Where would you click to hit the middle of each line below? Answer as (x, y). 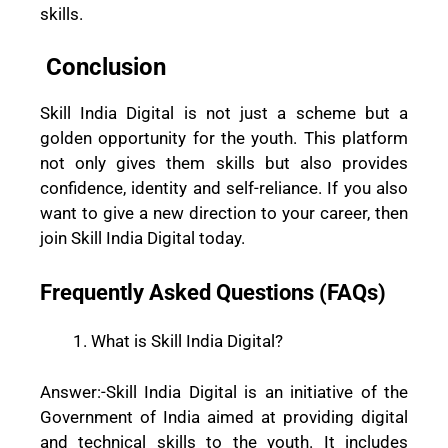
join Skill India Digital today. (142, 237)
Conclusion (103, 66)
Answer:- (73, 391)
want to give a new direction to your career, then (224, 212)
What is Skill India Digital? (187, 341)
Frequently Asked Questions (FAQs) (213, 293)
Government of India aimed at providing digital (224, 416)
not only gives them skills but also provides (224, 162)
